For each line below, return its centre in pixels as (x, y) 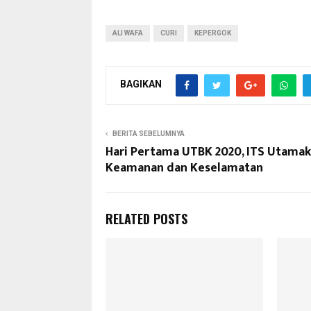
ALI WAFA (128, 33)
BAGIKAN (141, 84)
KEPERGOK (213, 33)
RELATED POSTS (146, 218)
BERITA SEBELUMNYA (149, 133)
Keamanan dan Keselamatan (184, 168)
